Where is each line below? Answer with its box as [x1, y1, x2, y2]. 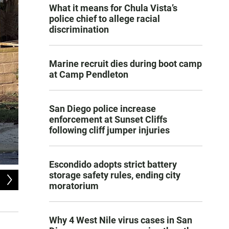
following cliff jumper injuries [49, 125, 170, 136]
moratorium [49, 180, 99, 192]
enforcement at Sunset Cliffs [49, 114, 167, 125]
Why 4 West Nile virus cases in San [49, 215, 192, 226]
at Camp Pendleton [49, 69, 128, 80]
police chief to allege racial [49, 13, 160, 25]
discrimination [49, 24, 109, 35]
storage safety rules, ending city [49, 170, 180, 181]
